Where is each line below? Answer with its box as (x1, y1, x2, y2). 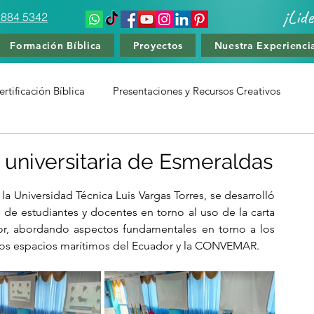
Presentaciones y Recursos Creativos (113, 84, 280, 97)
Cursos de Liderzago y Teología (113, 140, 259, 153)
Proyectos (132, 39, 184, 52)
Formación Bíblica (10, 39, 102, 52)
